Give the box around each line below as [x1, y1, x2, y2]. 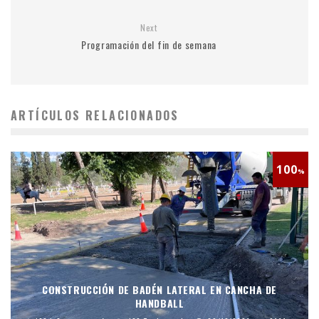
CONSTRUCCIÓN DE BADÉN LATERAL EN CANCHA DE [42, 282, 277, 298]
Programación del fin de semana [81, 37, 216, 53]
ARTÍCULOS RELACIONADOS [11, 107, 179, 125]
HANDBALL [135, 296, 184, 311]
